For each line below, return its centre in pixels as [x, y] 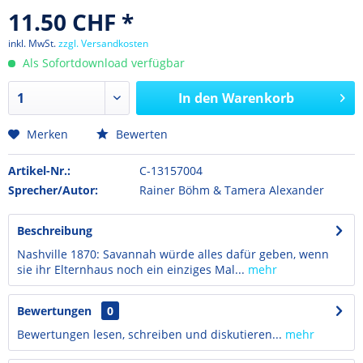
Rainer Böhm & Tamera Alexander [231, 190]
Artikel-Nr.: [39, 171]
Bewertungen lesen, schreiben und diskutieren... [149, 334]
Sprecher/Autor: [53, 190]
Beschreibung [55, 231]
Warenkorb [258, 98]
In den [198, 98]
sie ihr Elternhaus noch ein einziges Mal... [131, 269]
